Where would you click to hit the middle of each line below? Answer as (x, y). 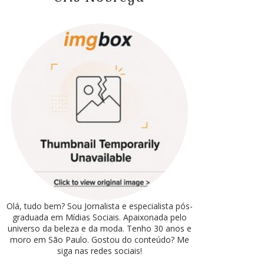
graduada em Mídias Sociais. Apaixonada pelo (99, 217)
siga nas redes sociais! (99, 251)
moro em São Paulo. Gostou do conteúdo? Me (99, 240)
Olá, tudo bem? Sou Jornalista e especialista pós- (99, 206)
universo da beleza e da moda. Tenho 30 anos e (99, 228)
